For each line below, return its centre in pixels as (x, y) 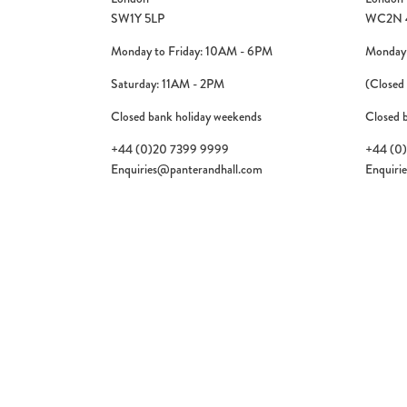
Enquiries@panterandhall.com (187, 169)
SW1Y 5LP (138, 18)
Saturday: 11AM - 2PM (168, 84)
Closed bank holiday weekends (186, 116)
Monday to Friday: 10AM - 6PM (192, 51)
